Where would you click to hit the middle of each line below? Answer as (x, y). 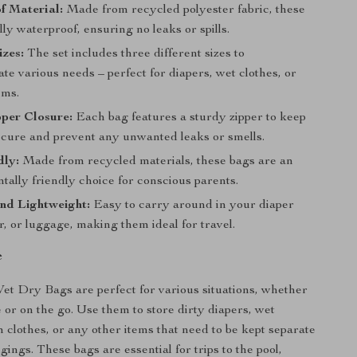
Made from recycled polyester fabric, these (184, 10)
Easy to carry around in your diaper (192, 206)
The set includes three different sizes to (135, 54)
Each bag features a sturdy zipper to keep (190, 118)
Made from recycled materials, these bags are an (157, 162)
